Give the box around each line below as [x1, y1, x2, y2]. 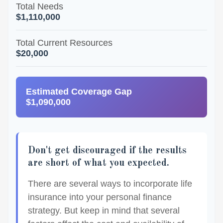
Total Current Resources [16, 38, 112, 48]
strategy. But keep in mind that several [28, 206, 180, 216]
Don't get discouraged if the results [28, 146, 187, 156]
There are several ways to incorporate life [28, 179, 192, 189]
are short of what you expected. [28, 158, 169, 168]
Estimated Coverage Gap [26, 87, 132, 97]
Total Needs [16, 1, 63, 11]
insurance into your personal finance [28, 192, 172, 202]
